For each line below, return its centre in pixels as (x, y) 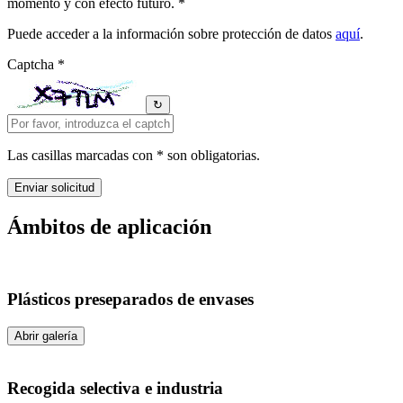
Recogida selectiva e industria (115, 388)
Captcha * (36, 64)
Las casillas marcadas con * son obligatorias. (134, 155)
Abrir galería (46, 336)
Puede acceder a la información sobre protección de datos (171, 33)
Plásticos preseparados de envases (130, 300)
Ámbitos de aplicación (109, 226)
